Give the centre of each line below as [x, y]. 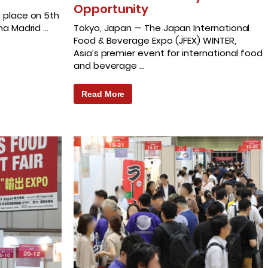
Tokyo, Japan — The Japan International [162, 28]
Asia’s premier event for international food [168, 53]
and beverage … [109, 66]
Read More [103, 94]
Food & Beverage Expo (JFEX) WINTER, [155, 41]
